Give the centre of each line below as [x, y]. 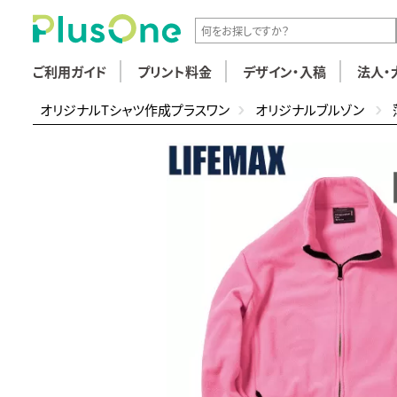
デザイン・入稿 [284, 71]
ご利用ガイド [70, 71]
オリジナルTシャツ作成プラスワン [134, 109]
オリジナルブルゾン [311, 109]
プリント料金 [175, 71]
